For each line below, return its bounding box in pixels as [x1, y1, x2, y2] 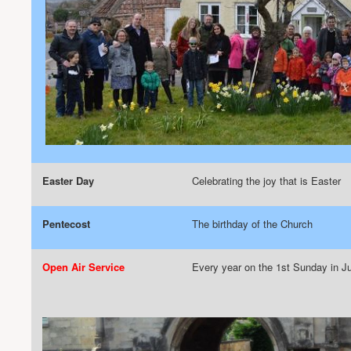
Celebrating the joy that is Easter [192, 173, 341, 188]
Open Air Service [42, 259, 125, 274]
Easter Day [42, 173, 94, 188]
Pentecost [42, 216, 90, 231]
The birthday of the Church [192, 216, 313, 231]
